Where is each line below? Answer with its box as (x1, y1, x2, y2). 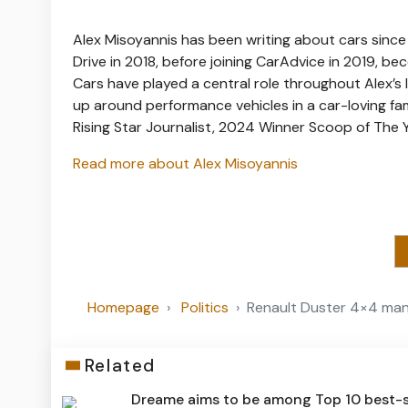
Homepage (87, 297, 159, 317)
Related (84, 353, 156, 377)
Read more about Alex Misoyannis (73, 153, 298, 173)
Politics (181, 297, 229, 317)
